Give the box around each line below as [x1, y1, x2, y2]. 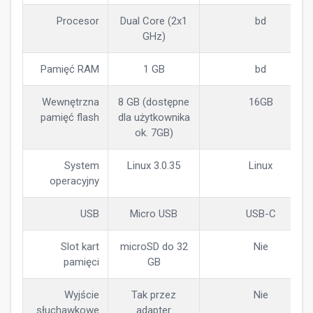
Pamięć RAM [41, 63, 99, 75]
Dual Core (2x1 [120, 15, 187, 27]
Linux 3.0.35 [127, 159, 180, 172]
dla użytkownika [117, 111, 190, 124]
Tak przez [131, 289, 176, 301]
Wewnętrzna [42, 96, 99, 108]
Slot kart [61, 240, 99, 253]
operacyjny [50, 175, 99, 187]
